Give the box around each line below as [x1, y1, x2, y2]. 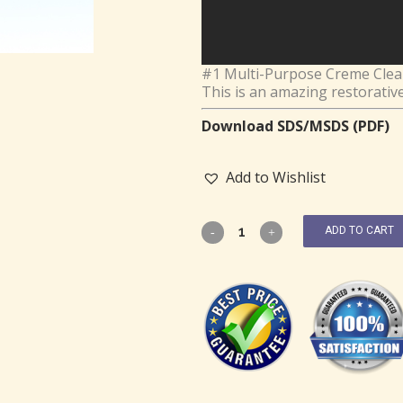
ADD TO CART [325, 224, 394, 237]
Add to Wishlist [226, 166, 326, 187]
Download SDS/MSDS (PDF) [201, 115, 390, 136]
